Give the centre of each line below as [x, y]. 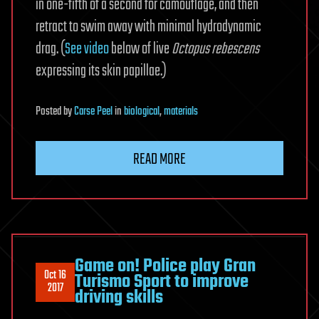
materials [181, 112]
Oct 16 [55, 276]
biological [142, 112]
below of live [140, 49]
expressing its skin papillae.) [101, 72]
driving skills [119, 298]
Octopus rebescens [215, 49]
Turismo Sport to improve [162, 282]
